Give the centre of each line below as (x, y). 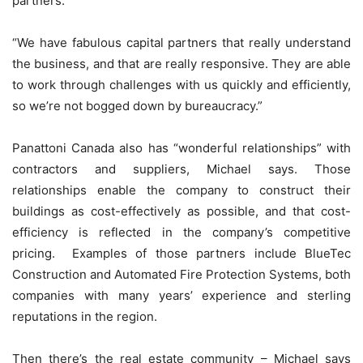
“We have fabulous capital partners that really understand (181, 43)
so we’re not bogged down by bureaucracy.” (137, 106)
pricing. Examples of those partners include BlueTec (181, 254)
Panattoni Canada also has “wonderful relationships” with (181, 148)
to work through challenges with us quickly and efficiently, (181, 85)
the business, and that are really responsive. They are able (181, 64)
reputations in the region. (85, 317)
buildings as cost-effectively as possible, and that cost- (181, 211)
